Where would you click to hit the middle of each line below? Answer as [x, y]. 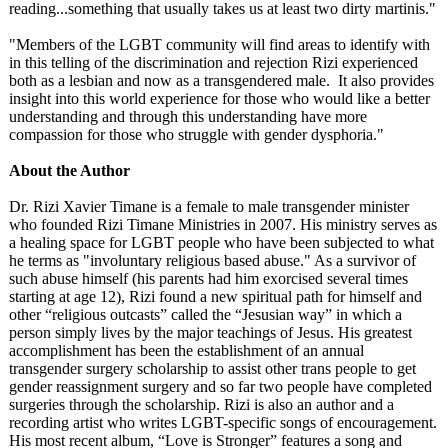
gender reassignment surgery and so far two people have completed [220, 386]
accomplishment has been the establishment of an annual [186, 350]
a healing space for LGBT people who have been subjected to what [221, 242]
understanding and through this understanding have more [188, 116]
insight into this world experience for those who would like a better [219, 98]
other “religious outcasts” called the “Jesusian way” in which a [205, 314]
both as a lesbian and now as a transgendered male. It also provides [221, 80]
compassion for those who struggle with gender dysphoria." [196, 134]
